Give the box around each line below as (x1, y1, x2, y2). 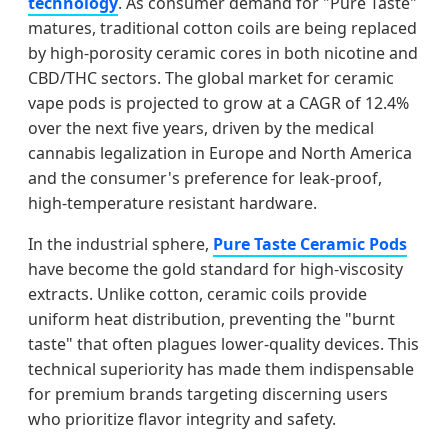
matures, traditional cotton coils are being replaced (28, 16, 417, 39)
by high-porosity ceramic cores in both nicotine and (28, 41, 418, 64)
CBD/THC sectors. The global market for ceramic (28, 66, 394, 89)
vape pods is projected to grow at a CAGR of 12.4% (28, 91, 409, 114)
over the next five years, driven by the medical (28, 116, 374, 139)
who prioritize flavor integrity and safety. (28, 407, 336, 430)
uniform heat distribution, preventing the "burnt (28, 307, 395, 330)
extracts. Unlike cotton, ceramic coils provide (28, 282, 367, 305)
